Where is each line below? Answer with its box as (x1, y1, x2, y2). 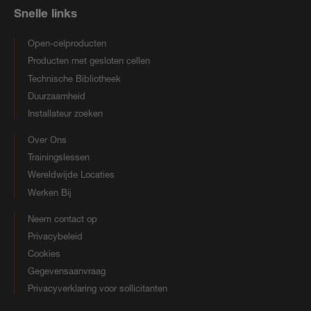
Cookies (28, 248, 60, 260)
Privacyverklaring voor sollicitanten (28, 283, 167, 294)
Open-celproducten (28, 37, 106, 49)
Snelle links (14, 6, 77, 21)
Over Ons (28, 133, 67, 145)
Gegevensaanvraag (28, 265, 106, 277)
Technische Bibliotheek (28, 72, 121, 84)
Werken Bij (28, 186, 72, 198)
